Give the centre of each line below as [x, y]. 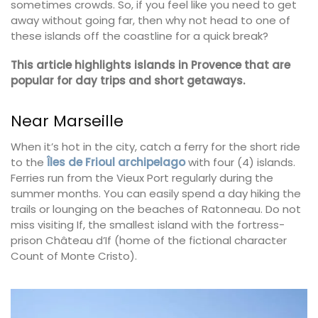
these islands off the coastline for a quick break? [139, 35]
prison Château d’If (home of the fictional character [149, 241]
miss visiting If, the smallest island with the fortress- [148, 225]
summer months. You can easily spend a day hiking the [156, 194]
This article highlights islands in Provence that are [150, 65]
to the [29, 163]
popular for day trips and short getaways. [128, 81]
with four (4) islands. [240, 163]
